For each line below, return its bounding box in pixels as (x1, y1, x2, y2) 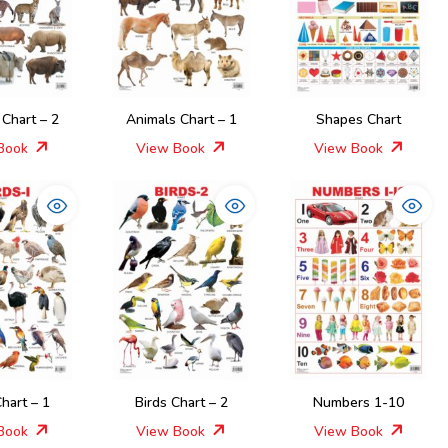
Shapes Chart (316, 110, 402, 129)
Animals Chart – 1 (125, 110, 237, 129)
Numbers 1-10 (313, 393, 405, 412)
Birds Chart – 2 (134, 393, 228, 412)
